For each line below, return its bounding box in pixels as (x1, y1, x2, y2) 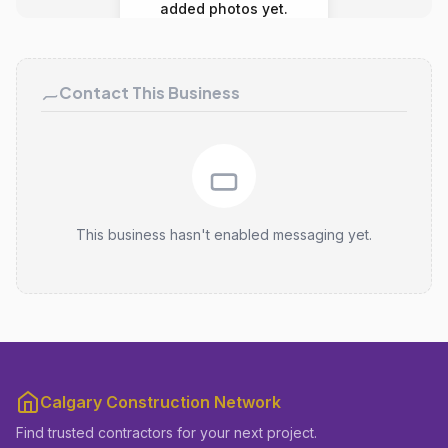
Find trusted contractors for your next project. (16, 424, 317, 441)
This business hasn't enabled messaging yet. (76, 226, 372, 243)
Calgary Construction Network (40, 392, 281, 412)
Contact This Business (59, 82, 240, 103)
